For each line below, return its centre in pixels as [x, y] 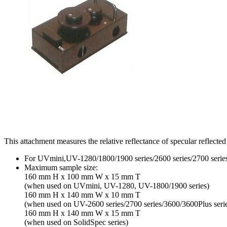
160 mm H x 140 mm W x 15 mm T [82, 213]
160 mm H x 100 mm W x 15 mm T [82, 177]
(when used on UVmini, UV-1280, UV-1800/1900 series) [117, 186]
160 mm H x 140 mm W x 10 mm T [82, 195]
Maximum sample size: [61, 168]
